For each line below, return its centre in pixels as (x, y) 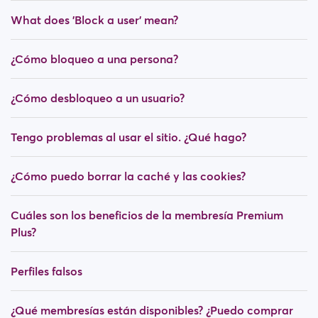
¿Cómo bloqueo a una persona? (94, 59)
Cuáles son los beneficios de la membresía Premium (147, 215)
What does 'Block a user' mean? (94, 20)
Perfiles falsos (46, 271)
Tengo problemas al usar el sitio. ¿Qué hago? (128, 137)
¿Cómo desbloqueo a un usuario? (98, 98)
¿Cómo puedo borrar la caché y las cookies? (128, 176)
